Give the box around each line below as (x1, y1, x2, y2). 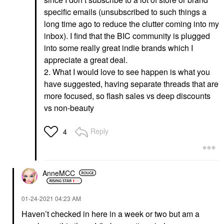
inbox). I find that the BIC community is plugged (44, 30, 210, 41)
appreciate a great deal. (44, 54, 129, 65)
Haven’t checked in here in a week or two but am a (21, 208, 199, 219)
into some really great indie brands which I (44, 42, 193, 53)
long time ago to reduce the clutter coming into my (44, 18, 219, 29)
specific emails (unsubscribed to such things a (44, 6, 206, 17)
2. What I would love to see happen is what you (44, 66, 210, 77)
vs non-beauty (44, 102, 94, 113)
